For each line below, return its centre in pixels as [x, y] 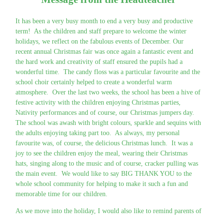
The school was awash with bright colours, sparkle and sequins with [108, 123]
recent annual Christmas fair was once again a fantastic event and [104, 51]
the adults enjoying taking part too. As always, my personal [98, 133]
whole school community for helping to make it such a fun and [102, 184]
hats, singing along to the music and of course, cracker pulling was [107, 163]
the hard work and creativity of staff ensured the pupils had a [99, 62]
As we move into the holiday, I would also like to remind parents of [108, 211]
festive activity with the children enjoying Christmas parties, [98, 102]
